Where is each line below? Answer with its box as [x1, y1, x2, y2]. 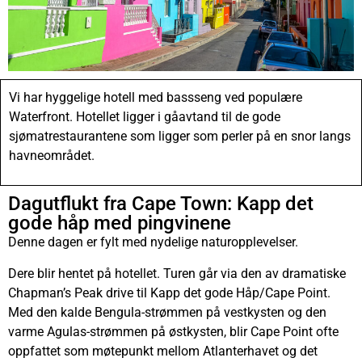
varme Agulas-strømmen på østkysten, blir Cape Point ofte [8, 323, 339, 339]
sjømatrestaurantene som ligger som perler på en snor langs [9, 128, 351, 144]
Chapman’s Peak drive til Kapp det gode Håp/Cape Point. [8, 284, 330, 301]
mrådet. [51, 147, 98, 163]
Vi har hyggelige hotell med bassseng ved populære [9, 89, 302, 105]
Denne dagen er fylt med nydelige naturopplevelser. [8, 234, 298, 250]
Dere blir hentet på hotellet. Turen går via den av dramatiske [8, 265, 346, 281]
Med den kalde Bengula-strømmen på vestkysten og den [8, 304, 326, 320]
